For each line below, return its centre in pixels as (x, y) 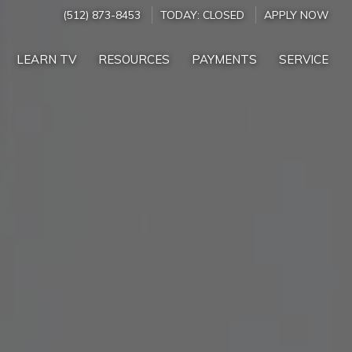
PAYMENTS (224, 60)
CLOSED (224, 14)
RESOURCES (134, 60)
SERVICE (304, 60)
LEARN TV (46, 60)
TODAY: (181, 14)
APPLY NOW (296, 14)
